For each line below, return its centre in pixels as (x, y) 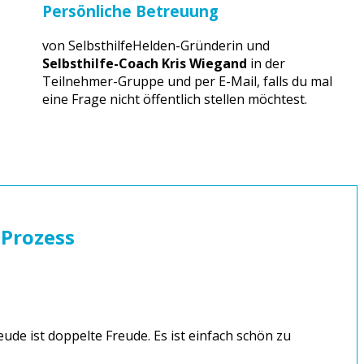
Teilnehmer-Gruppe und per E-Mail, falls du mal (187, 82)
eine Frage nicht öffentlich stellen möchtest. (174, 100)
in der (266, 64)
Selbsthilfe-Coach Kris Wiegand (144, 64)
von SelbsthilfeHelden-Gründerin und (156, 46)
